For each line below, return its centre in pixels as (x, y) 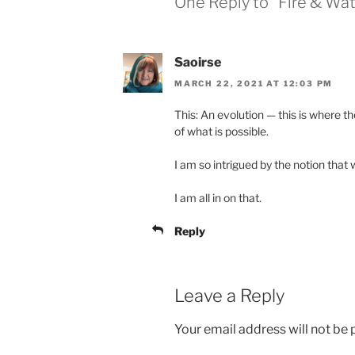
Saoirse (198, 63)
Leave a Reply (229, 295)
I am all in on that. (218, 197)
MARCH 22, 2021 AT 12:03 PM (254, 83)
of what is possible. (221, 131)
